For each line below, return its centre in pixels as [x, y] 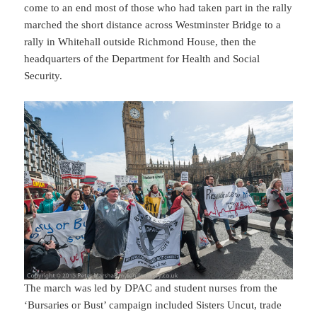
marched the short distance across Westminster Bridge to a [153, 25]
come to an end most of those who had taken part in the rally [158, 8]
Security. [44, 76]
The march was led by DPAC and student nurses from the [151, 288]
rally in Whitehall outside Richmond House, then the [140, 42]
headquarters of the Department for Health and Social [142, 59]
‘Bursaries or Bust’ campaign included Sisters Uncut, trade [153, 305]
